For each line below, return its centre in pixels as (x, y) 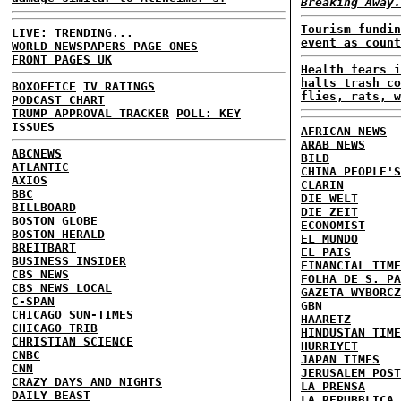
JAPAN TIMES (340, 359)
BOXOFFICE (44, 86)
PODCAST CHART (58, 99)
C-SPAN (33, 301)
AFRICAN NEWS (344, 131)
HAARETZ (326, 319)
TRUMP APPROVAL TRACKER (90, 113)
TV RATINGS (119, 86)
